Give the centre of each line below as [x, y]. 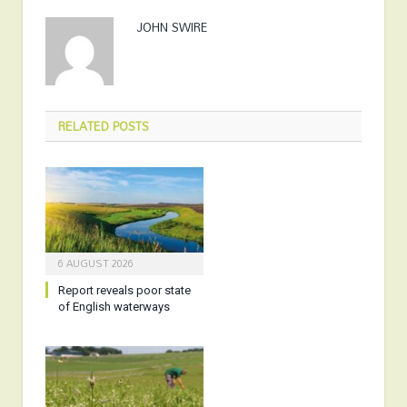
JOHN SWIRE [172, 27]
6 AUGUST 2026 [96, 263]
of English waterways [114, 306]
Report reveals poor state [124, 290]
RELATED [84, 126]
